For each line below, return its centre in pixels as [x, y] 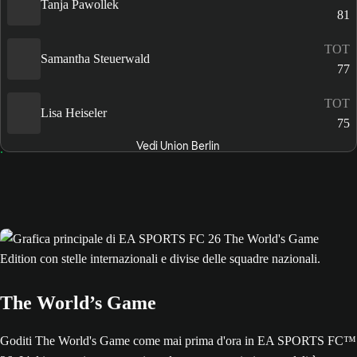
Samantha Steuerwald [95, 59]
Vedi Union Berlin [178, 145]
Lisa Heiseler [74, 113]
